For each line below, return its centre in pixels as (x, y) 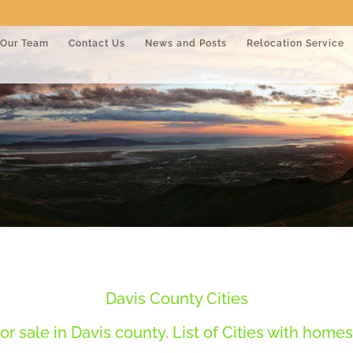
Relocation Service (295, 43)
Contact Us (97, 43)
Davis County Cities (176, 299)
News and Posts (186, 43)
